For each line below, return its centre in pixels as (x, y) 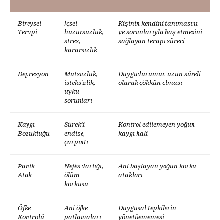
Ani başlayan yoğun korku (157, 166)
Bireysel (29, 24)
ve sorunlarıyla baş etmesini (160, 32)
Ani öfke (76, 208)
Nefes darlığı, (84, 166)
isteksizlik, (80, 83)
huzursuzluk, (84, 32)
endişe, (75, 134)
